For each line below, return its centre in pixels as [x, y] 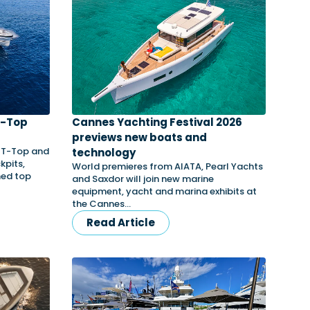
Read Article [121, 222]
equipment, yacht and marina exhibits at [164, 191]
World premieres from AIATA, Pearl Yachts [167, 166]
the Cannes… [101, 204]
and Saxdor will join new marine [143, 179]
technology [104, 153]
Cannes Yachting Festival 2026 [157, 122]
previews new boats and [139, 137]
